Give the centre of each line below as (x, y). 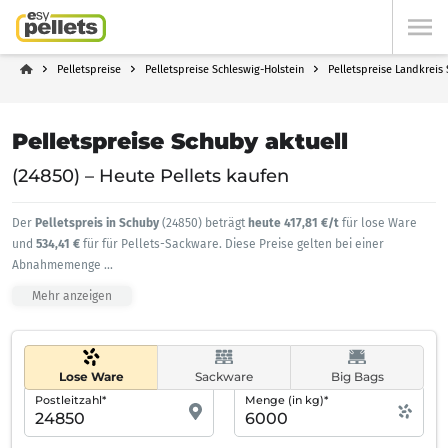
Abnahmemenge (58, 265)
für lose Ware (379, 223)
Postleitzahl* (70, 400)
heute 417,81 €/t (295, 223)
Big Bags (357, 376)
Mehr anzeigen (72, 296)
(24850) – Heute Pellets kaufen (150, 176)
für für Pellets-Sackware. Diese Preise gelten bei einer (233, 244)
